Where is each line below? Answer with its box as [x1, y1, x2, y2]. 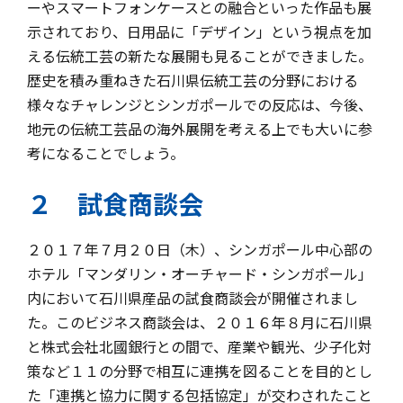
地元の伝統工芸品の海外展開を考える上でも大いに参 [27, 117, 372, 139]
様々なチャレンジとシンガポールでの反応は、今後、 [27, 93, 372, 115]
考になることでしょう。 [27, 141, 184, 164]
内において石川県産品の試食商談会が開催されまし [27, 286, 358, 309]
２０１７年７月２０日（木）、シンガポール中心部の [27, 237, 372, 260]
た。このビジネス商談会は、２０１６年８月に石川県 [27, 310, 372, 333]
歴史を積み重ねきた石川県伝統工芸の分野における [27, 68, 358, 91]
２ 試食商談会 [27, 184, 203, 221]
